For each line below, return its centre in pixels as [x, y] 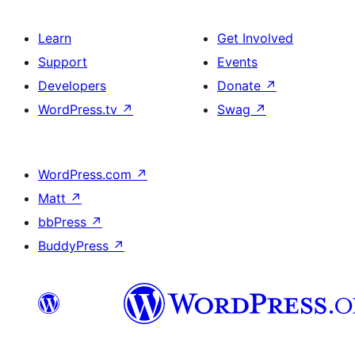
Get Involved [255, 38]
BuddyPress [75, 246]
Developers [72, 86]
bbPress [64, 222]
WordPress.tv [80, 109]
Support [63, 62]
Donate [241, 86]
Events [237, 62]
